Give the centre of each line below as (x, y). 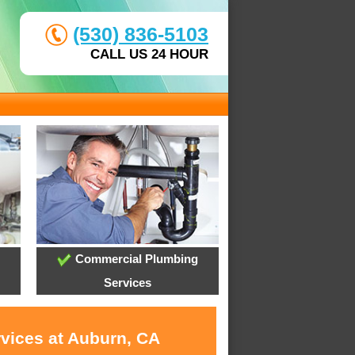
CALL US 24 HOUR (149, 54)
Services (127, 283)
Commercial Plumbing (135, 259)
